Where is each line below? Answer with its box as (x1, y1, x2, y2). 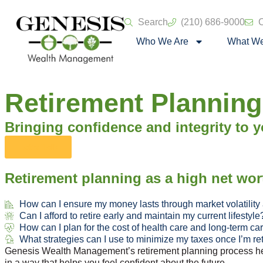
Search (137, 17, 168, 27)
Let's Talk (19, 141, 58, 152)
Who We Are (136, 36, 189, 46)
